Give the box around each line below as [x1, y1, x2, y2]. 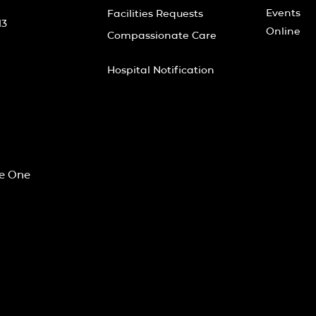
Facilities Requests [107, 7, 203, 20]
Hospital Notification [107, 63, 214, 76]
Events [266, 6, 300, 19]
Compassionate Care [107, 29, 217, 42]
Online [266, 25, 300, 37]
